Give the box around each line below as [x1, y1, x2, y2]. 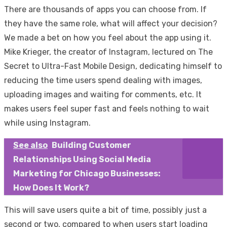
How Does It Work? [13, 183, 89, 193]
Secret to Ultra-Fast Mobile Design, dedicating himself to [4, 61, 222, 71]
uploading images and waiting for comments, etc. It [4, 90, 202, 100]
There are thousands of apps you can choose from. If [4, 5, 207, 15]
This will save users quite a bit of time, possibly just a [4, 205, 207, 215]
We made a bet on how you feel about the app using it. [4, 33, 211, 43]
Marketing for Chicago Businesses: [13, 169, 161, 179]
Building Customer [52, 140, 131, 150]
